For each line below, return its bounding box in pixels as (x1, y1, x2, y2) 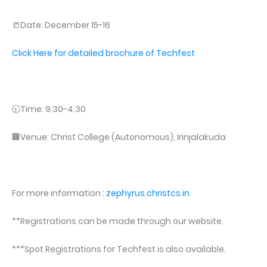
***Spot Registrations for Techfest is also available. (12, 243, 226, 256)
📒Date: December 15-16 (12, 19, 110, 32)
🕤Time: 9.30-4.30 (12, 103, 86, 116)
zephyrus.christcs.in (106, 187, 190, 200)
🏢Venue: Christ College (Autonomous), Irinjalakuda (12, 131, 228, 144)
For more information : (12, 187, 106, 200)
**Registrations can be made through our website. (12, 215, 223, 228)
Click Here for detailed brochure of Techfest (12, 47, 195, 60)
